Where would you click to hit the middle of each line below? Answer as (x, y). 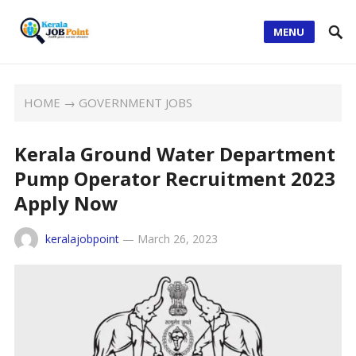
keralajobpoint (82, 239)
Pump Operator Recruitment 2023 (174, 178)
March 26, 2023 (177, 239)
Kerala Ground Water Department (174, 154)
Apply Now (66, 203)
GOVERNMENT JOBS (136, 103)
